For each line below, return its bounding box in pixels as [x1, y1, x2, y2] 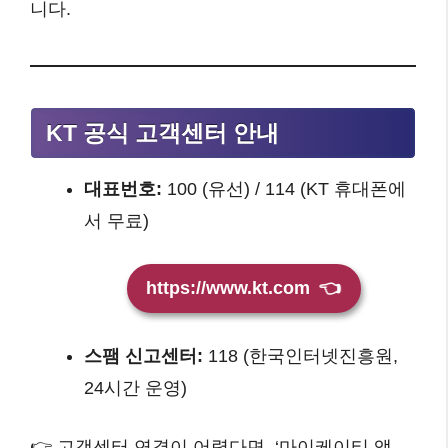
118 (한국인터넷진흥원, [203, 346, 398, 367]
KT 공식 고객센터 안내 [46, 120, 279, 146]
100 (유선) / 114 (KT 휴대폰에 [162, 179, 406, 200]
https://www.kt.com [145, 278, 320, 299]
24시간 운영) [84, 378, 187, 399]
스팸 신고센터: [84, 346, 203, 367]
